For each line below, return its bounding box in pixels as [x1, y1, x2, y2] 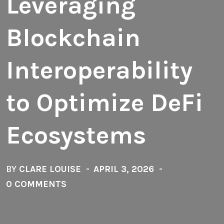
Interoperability [6, 55, 192, 85]
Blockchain [6, 22, 140, 52]
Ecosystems [6, 120, 146, 150]
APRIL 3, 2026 [93, 163, 154, 174]
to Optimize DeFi [6, 87, 203, 117]
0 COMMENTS [6, 178, 66, 189]
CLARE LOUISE [19, 163, 81, 174]
